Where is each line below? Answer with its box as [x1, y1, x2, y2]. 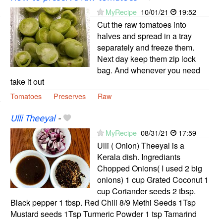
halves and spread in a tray [97, 30, 192, 42]
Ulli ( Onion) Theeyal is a [97, 140, 184, 152]
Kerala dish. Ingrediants [97, 151, 180, 163]
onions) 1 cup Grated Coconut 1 [97, 174, 209, 186]
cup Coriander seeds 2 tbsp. [97, 185, 196, 197]
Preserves [53, 91, 86, 102]
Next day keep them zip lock [97, 53, 196, 65]
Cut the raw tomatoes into [97, 19, 186, 31]
